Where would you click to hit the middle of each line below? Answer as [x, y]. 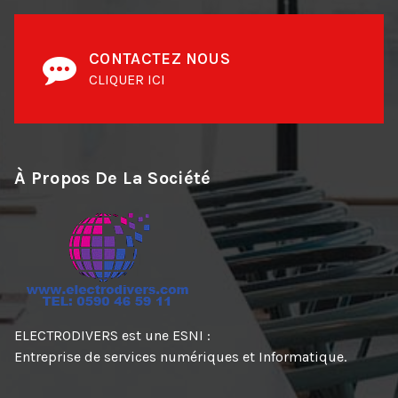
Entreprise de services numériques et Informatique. [180, 357]
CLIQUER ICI [127, 80]
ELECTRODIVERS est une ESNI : [112, 336]
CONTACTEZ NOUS [159, 59]
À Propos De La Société [113, 179]
